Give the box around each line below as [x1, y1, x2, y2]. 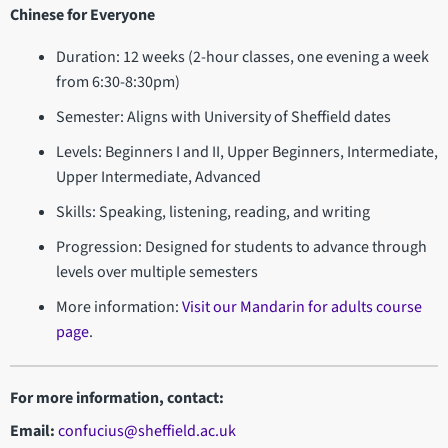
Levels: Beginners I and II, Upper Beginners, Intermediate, [55, 141, 438, 164]
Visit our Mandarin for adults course [181, 296, 422, 319]
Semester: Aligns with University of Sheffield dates [55, 106, 391, 129]
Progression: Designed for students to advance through [55, 236, 427, 259]
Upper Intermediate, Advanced [55, 166, 261, 189]
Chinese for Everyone [10, 4, 155, 27]
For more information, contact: [10, 387, 224, 410]
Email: [10, 420, 58, 443]
